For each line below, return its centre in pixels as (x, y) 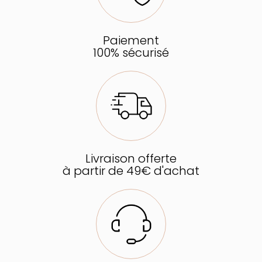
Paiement (131, 40)
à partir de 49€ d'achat (131, 171)
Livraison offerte (131, 158)
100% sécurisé (131, 53)
